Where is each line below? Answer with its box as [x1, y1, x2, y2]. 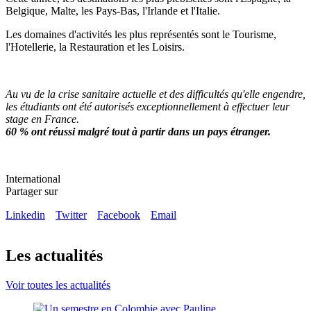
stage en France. [6, 112, 79, 125]
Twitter [56, 208, 87, 221]
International [6, 172, 60, 185]
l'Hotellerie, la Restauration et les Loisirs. [6, 40, 187, 53]
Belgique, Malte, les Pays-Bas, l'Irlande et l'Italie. [6, 4, 226, 17]
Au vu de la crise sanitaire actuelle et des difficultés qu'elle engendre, [6, 87, 305, 100]
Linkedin [6, 208, 45, 221]
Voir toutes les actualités [6, 278, 110, 291]
